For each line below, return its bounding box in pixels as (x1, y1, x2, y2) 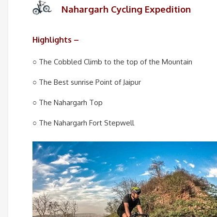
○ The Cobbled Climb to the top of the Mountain (32, 57, 192, 66)
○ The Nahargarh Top (32, 97, 103, 107)
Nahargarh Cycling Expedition (62, 3, 191, 15)
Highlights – (32, 35, 79, 45)
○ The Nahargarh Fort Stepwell (32, 118, 134, 127)
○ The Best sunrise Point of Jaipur (32, 77, 141, 87)
